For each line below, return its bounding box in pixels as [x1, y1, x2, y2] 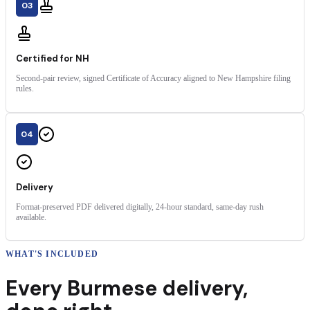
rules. [16, 84, 34, 93]
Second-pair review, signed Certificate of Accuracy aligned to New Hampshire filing [16, 74, 291, 83]
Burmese [67, 275, 157, 302]
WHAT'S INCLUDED [6, 249, 98, 259]
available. [16, 212, 46, 221]
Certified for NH [16, 53, 89, 65]
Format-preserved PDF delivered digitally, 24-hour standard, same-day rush [16, 202, 264, 211]
